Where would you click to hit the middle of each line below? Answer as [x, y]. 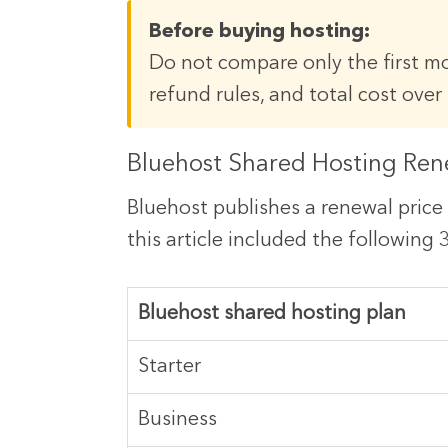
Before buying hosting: [259, 32]
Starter [169, 367]
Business [177, 420]
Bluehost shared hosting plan [272, 314]
